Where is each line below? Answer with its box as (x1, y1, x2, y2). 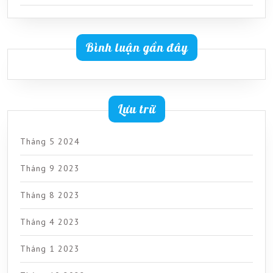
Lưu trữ (117, 101, 156, 116)
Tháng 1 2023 (20, 243, 80, 254)
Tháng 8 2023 (20, 189, 80, 200)
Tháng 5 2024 (20, 135, 80, 147)
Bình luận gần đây (85, 39, 188, 55)
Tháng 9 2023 (20, 162, 80, 174)
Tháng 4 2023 (20, 216, 80, 227)
